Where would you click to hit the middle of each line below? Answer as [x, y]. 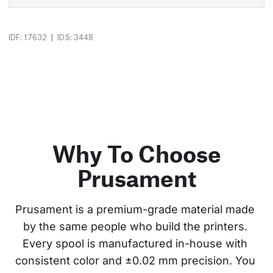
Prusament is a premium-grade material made [136, 210]
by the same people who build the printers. [136, 227]
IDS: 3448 [75, 37]
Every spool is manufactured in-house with [136, 244]
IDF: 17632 [28, 37]
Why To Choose [136, 154]
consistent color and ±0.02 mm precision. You [136, 261]
